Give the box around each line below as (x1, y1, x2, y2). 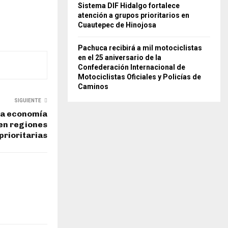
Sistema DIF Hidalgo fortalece (78, 1, 180, 10)
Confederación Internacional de (78, 63, 185, 71)
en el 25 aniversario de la (78, 53, 161, 62)
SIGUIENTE (14, 97, 41, 103)
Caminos (78, 82, 108, 91)
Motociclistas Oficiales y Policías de (78, 72, 201, 81)
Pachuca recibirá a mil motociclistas (78, 43, 202, 52)
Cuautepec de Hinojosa (78, 20, 156, 29)
